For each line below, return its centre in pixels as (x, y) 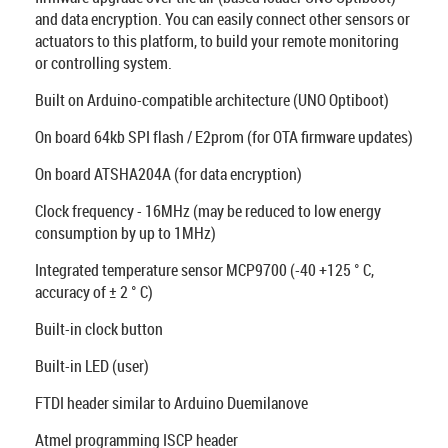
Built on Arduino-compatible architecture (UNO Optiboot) (212, 100)
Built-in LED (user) (92, 366)
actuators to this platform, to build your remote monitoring (217, 41)
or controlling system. (103, 63)
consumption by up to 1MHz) (125, 233)
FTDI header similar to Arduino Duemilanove (171, 403)
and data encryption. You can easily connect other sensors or (222, 19)
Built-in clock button (99, 329)
